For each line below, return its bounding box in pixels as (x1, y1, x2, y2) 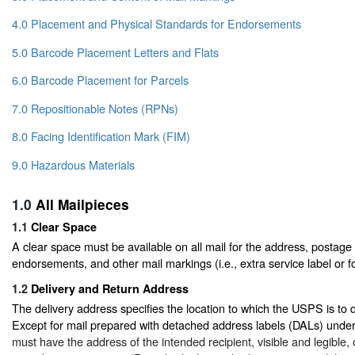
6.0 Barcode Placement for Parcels (12, 71, 189, 89)
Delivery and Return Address (31, 281, 189, 297)
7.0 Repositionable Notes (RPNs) (12, 99, 178, 116)
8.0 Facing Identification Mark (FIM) (12, 128, 190, 145)
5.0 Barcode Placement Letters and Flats (12, 43, 219, 60)
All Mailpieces (36, 193, 129, 214)
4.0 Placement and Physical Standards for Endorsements (12, 15, 301, 32)
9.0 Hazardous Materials (12, 155, 135, 173)
